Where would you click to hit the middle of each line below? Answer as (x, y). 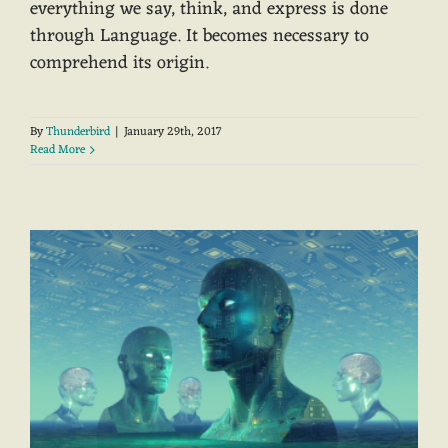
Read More (57, 150)
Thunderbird (78, 132)
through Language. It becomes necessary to (199, 36)
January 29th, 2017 (173, 132)
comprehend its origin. (119, 63)
